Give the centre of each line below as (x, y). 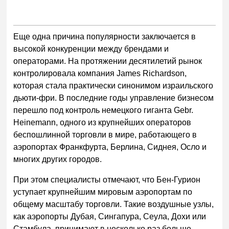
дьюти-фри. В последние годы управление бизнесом (114, 98)
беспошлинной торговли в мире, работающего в (105, 135)
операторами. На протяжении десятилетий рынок (108, 61)
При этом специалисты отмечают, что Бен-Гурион (107, 179)
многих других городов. (58, 159)
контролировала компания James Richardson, (100, 74)
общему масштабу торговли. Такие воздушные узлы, (114, 204)
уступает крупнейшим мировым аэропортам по (103, 192)
